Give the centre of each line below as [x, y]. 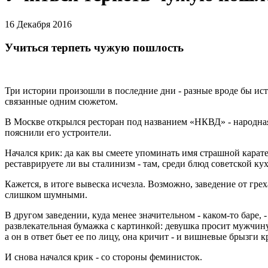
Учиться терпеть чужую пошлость [94, 47]
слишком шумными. [46, 195]
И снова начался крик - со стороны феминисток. [103, 257]
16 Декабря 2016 [38, 24]
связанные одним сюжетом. [61, 102]
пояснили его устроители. [58, 133]
